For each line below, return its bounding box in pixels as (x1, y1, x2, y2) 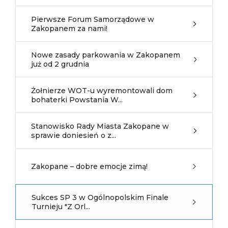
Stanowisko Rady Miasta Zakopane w (31, 122, 169, 131)
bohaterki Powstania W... (31, 95, 123, 104)
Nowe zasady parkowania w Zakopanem (31, 50, 180, 60)
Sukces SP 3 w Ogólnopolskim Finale (32, 193, 168, 202)
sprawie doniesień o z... (31, 131, 116, 140)
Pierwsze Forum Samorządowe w (31, 15, 154, 24)
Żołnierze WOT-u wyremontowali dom (31, 86, 173, 95)
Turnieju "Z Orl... (32, 202, 90, 211)
